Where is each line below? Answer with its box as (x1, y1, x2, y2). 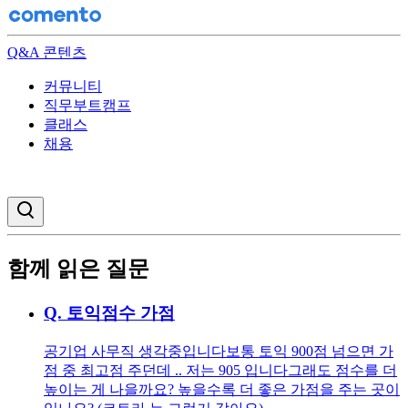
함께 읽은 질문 (7, 256, 149, 280)
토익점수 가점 (66, 302, 175, 322)
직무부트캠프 (44, 97, 131, 113)
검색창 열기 (36, 199, 98, 213)
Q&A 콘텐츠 (7, 45, 87, 60)
